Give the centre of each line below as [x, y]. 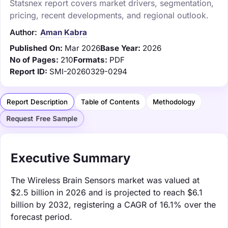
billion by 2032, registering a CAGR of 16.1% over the [113, 204]
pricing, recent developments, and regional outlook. [109, 15]
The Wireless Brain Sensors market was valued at [105, 180]
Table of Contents [110, 102]
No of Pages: [34, 60]
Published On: [36, 48]
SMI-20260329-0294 [88, 71]
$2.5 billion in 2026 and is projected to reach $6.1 [107, 192]
